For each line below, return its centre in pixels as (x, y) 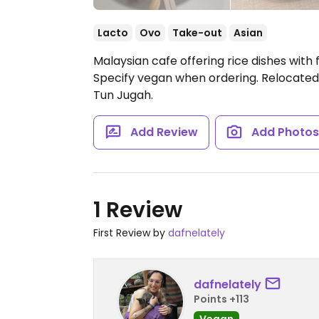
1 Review (138, 210)
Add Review (164, 132)
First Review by (131, 233)
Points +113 (221, 299)
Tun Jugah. (123, 95)
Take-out (197, 33)
